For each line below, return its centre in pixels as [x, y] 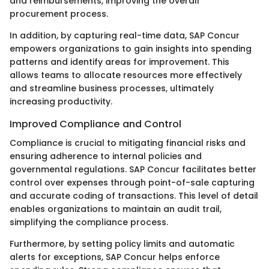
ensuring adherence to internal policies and [106, 156]
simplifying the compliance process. [89, 222]
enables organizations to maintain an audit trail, [116, 209]
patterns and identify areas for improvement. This [119, 62]
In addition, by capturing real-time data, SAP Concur [125, 36]
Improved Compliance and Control [95, 124]
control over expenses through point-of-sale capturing [132, 183]
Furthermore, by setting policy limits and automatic [122, 244]
